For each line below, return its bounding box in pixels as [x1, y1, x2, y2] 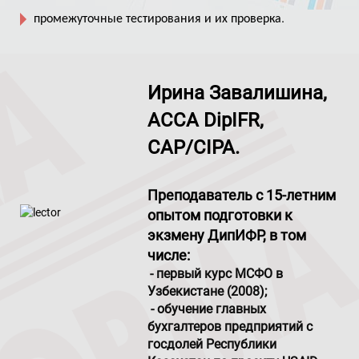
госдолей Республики [147, 337, 280, 352]
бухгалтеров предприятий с [147, 319, 313, 334]
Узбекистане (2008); [147, 284, 268, 299]
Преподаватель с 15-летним [147, 187, 337, 204]
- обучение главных [151, 301, 267, 317]
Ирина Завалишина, [147, 82, 328, 104]
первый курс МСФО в [156, 266, 284, 281]
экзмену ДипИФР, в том [147, 227, 307, 244]
